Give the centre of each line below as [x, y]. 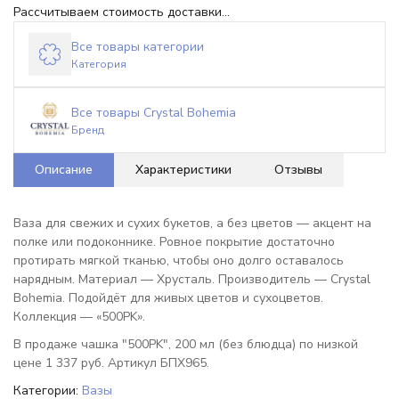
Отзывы [298, 170]
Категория [99, 64]
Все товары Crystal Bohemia [154, 112]
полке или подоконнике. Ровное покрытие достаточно [174, 242]
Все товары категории [138, 46]
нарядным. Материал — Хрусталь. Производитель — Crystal [192, 279]
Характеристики [183, 170]
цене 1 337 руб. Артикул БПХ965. [111, 363]
